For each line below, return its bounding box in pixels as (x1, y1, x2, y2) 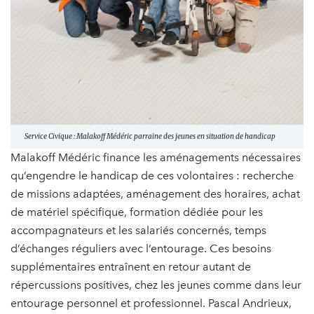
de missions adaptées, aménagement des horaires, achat (11, 187, 300, 201)
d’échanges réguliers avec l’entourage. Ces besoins (11, 242, 271, 256)
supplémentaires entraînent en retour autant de (11, 260, 251, 274)
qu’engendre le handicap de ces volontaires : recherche (11, 169, 294, 183)
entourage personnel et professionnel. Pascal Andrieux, (11, 296, 292, 310)
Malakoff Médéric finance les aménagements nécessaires (11, 151, 301, 165)
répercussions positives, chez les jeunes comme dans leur (11, 278, 301, 292)
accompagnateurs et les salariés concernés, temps (11, 224, 266, 238)
